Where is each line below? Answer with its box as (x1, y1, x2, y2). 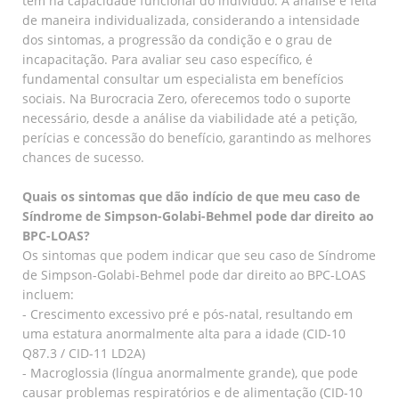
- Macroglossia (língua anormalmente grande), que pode (22, 363, 358, 381)
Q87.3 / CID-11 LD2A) (22, 344, 145, 362)
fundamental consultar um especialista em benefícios (22, 69, 344, 87)
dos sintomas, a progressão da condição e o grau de (22, 30, 332, 48)
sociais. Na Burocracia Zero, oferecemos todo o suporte (22, 89, 351, 107)
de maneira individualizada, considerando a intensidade (22, 11, 360, 28)
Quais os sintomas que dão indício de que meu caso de (22, 187, 360, 205)
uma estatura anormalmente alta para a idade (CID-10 (22, 324, 346, 342)
